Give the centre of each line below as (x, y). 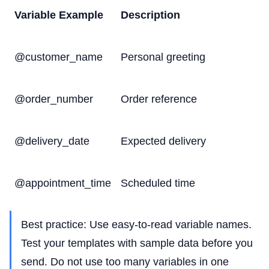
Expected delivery (163, 141)
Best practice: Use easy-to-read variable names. (136, 225)
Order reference (159, 99)
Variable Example (59, 15)
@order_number (54, 99)
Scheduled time (158, 183)
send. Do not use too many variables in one (125, 262)
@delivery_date (52, 141)
